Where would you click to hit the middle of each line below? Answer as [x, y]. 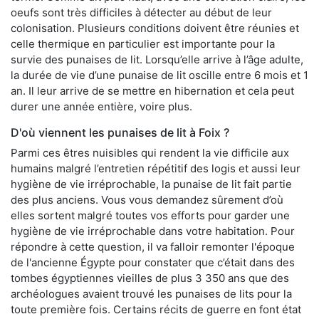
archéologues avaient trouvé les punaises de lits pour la [151, 293]
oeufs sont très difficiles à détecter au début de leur [141, 12]
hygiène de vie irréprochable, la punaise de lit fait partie [151, 184]
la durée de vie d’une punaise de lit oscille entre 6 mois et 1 [159, 75]
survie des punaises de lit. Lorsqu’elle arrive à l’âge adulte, [157, 59]
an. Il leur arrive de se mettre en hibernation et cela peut [152, 90]
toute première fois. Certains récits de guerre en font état [156, 309]
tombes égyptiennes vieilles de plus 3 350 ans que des [150, 278]
